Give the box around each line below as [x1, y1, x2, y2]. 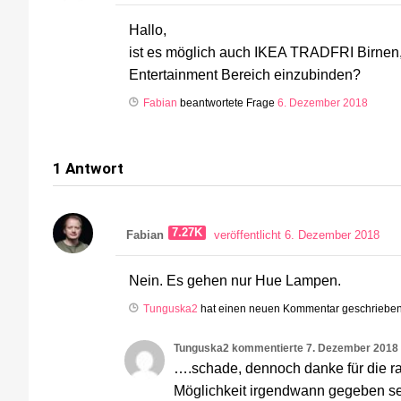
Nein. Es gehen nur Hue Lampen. [129, 272, 341, 289]
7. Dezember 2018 [306, 342, 398, 355]
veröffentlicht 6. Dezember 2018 [214, 229, 380, 243]
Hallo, [129, 21, 166, 38]
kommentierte [232, 342, 306, 355]
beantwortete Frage [177, 97, 277, 110]
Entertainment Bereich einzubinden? [129, 66, 361, 83]
